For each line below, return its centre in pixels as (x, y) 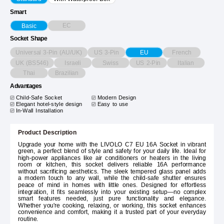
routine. (28, 219)
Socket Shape (29, 39)
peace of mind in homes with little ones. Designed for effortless (112, 185)
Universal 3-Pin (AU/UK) (49, 52)
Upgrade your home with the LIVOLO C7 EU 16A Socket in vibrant (112, 144)
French (182, 52)
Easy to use (113, 104)
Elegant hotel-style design (49, 104)
